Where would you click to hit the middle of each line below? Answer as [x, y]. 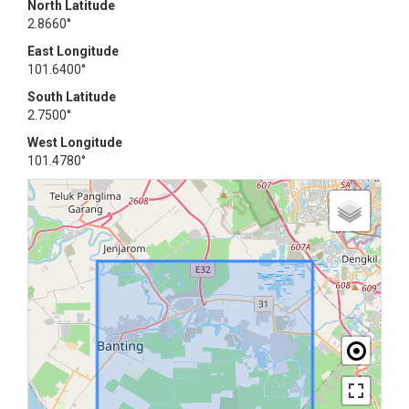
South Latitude [72, 97]
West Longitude [75, 142]
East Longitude [73, 51]
